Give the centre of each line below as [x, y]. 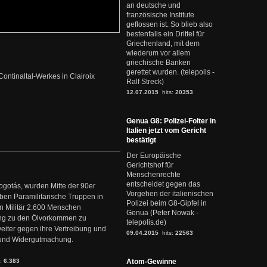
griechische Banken [159, 63]
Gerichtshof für [150, 165]
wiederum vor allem [158, 53]
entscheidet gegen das [163, 184]
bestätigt [141, 140]
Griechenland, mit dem [163, 44]
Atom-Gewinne [151, 262]
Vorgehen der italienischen [170, 194]
